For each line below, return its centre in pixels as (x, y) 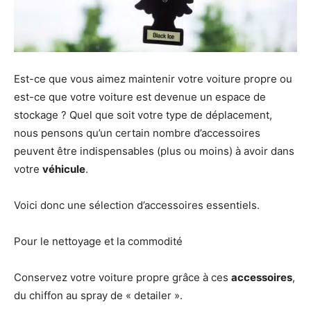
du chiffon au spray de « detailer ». (98, 295)
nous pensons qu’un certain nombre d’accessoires (137, 133)
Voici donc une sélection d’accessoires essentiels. (137, 205)
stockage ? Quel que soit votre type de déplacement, (143, 115)
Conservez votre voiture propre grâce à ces (123, 277)
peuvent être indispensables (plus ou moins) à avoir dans (154, 151)
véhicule (64, 169)
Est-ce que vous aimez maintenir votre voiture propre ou (153, 78)
